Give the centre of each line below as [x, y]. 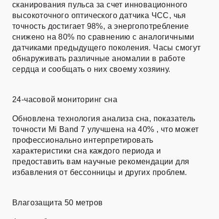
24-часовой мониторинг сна [65, 100]
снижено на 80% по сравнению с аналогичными [103, 37]
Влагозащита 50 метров [58, 203]
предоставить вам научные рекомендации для [102, 162]
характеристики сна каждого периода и [87, 151]
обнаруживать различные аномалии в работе [99, 59]
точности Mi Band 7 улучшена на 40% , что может [106, 130]
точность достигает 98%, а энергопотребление [101, 26]
